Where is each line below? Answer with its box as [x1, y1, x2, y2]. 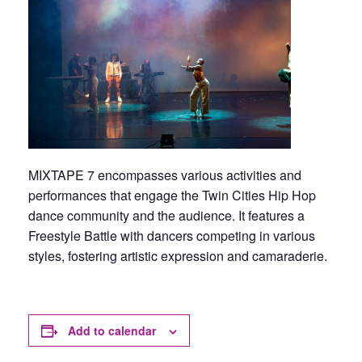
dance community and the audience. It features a [28, 206, 305, 225]
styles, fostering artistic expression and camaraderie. [28, 246, 327, 265]
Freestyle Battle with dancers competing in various [28, 226, 315, 245]
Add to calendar [68, 322, 156, 339]
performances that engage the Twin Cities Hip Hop [28, 186, 316, 204]
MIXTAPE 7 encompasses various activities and [28, 166, 301, 184]
